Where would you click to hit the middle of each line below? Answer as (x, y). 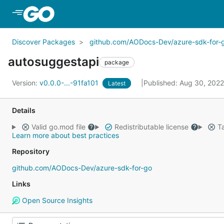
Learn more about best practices (65, 135)
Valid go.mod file (58, 127)
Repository (31, 151)
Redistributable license (151, 127)
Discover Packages (43, 42)
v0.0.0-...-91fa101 (70, 83)
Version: (26, 83)
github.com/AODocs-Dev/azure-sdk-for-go (82, 168)
